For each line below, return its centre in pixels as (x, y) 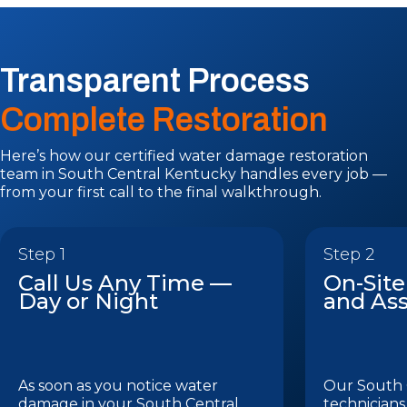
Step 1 (42, 254)
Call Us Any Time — (125, 283)
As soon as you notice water (118, 386)
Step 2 (349, 254)
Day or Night (88, 301)
